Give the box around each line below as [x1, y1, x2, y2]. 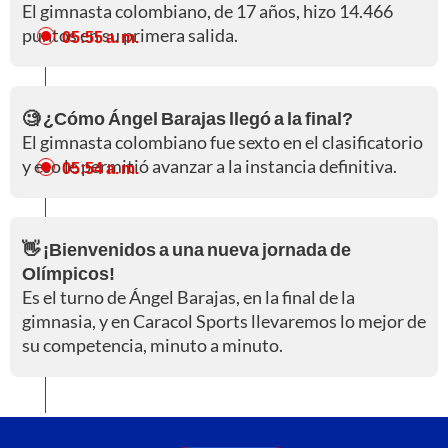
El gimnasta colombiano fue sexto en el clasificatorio [22, 130, 423, 153]
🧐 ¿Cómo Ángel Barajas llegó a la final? [22, 106, 353, 129]
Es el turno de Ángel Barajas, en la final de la [22, 285, 355, 308]
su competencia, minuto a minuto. [22, 333, 283, 356]
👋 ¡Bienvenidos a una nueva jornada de [22, 237, 351, 260]
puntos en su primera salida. [22, 23, 238, 46]
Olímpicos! [22, 261, 115, 284]
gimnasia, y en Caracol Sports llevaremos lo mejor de [22, 309, 426, 332]
